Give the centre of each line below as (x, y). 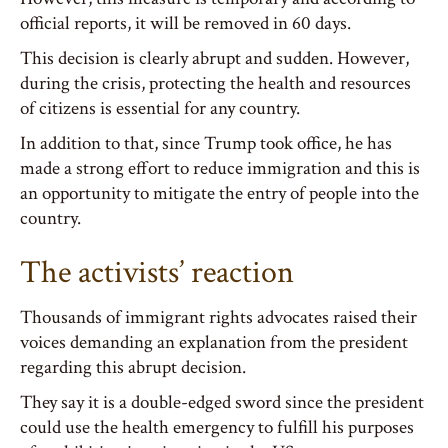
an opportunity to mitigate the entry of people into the (219, 193)
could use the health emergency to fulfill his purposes (217, 427)
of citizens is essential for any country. (160, 108)
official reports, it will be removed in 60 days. (185, 23)
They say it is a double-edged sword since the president (222, 402)
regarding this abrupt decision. (133, 367)
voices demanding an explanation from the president (214, 342)
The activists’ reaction (157, 272)
